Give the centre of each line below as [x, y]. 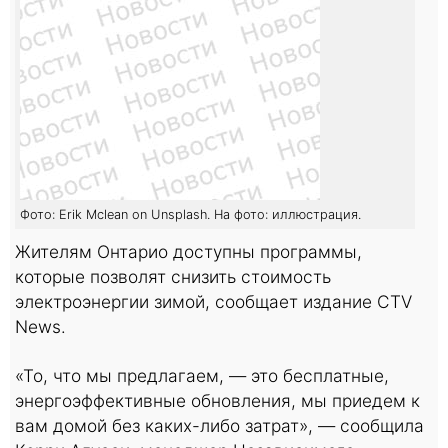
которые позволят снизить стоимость [173, 276]
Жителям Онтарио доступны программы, [188, 251]
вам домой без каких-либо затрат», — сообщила [219, 425]
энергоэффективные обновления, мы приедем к [217, 400]
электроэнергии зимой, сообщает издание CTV [213, 301]
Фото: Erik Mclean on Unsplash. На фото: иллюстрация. [190, 214]
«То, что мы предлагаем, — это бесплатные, [202, 375]
